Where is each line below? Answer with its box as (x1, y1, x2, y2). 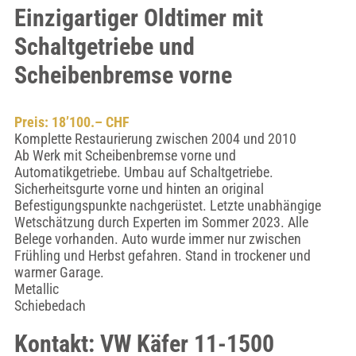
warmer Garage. (14, 264, 104, 281)
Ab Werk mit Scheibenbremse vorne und (14, 147, 236, 164)
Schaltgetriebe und (14, 33, 195, 60)
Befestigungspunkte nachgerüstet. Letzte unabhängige (14, 197, 321, 214)
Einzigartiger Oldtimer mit (14, 4, 263, 32)
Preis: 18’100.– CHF (14, 114, 130, 130)
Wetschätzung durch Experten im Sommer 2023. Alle (14, 214, 308, 230)
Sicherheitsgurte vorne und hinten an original (14, 180, 264, 197)
